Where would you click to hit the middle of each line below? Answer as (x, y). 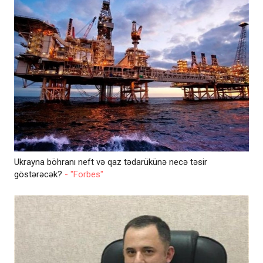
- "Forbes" (84, 174)
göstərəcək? (39, 174)
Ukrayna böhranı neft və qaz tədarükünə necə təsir (111, 162)
